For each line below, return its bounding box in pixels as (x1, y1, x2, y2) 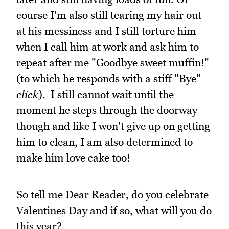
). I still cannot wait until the (38, 87, 174, 101)
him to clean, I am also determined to (16, 135, 193, 148)
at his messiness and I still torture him (16, 24, 196, 37)
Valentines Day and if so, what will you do (16, 204, 212, 217)
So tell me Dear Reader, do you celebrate (16, 188, 209, 201)
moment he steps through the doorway (16, 103, 197, 117)
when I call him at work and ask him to (16, 40, 199, 53)
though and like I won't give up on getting (16, 119, 210, 132)
